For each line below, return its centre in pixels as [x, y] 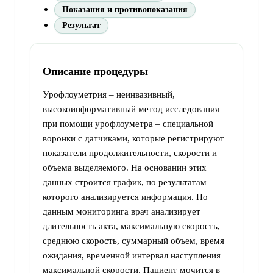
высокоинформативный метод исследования [131, 109]
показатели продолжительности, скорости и [130, 153]
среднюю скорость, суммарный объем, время [133, 240]
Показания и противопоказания [125, 9]
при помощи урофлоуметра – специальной [128, 123]
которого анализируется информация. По [125, 197]
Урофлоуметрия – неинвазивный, [109, 94]
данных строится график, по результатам [125, 182]
